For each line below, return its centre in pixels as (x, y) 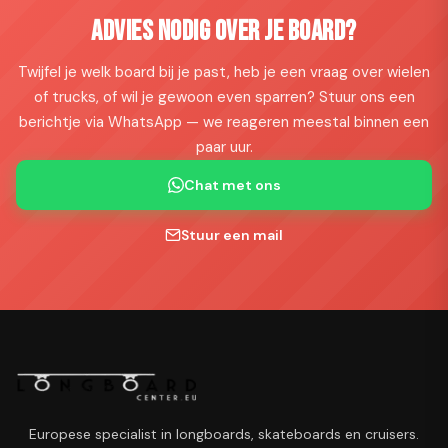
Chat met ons (232, 185)
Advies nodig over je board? (224, 31)
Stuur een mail (232, 235)
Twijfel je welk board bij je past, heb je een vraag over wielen (224, 72)
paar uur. (224, 147)
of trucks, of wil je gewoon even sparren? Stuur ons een (224, 97)
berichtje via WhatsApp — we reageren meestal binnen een (224, 122)
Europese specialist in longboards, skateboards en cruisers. (224, 434)
